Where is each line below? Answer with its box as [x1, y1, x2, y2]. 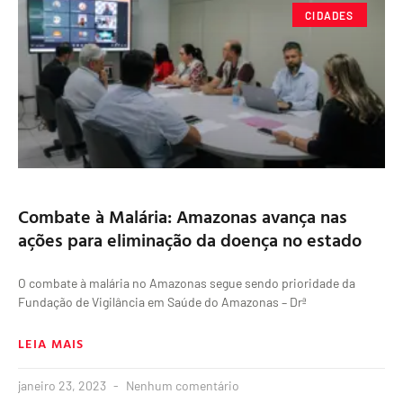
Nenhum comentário [123, 378, 239, 394]
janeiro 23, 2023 [18, 378, 109, 394]
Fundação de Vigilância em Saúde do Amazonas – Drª [18, 294, 307, 310]
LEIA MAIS [18, 334, 85, 354]
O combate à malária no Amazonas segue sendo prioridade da [18, 275, 355, 291]
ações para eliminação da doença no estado [18, 226, 362, 254]
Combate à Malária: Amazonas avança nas [18, 202, 347, 230]
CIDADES [305, 8, 354, 22]
